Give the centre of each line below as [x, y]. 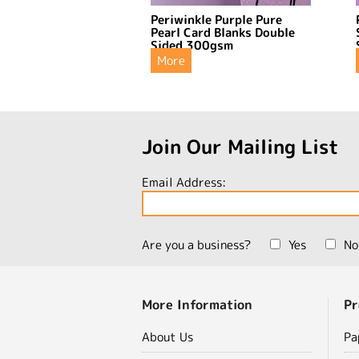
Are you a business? [196, 244]
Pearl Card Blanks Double [223, 32]
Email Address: [184, 182]
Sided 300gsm [192, 45]
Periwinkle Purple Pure [216, 19]
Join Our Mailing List [240, 146]
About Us [167, 337]
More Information [197, 304]
